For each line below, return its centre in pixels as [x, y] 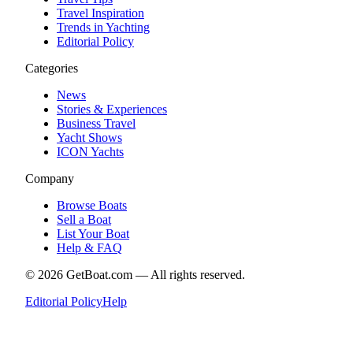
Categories [52, 68]
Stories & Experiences [112, 109]
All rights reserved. [198, 274]
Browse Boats [92, 205]
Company [50, 178]
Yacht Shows [89, 137]
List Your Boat [93, 233]
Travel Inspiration [100, 13]
